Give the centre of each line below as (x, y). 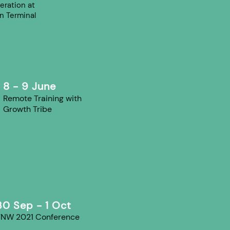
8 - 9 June (30, 86)
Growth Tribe (28, 109)
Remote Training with (42, 98)
